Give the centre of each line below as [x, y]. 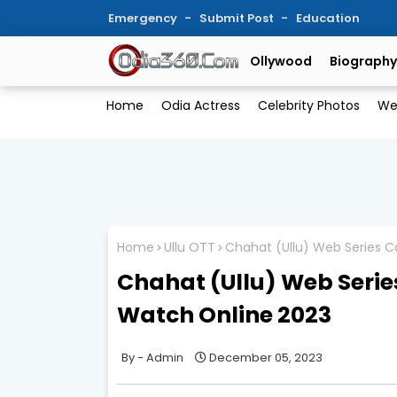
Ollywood [281, 61]
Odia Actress [200, 106]
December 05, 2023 [266, 357]
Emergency [144, 18]
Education [328, 18]
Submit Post [238, 18]
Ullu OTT [190, 248]
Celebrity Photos [308, 106]
